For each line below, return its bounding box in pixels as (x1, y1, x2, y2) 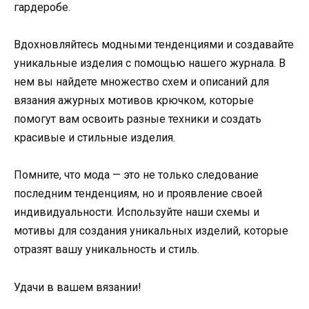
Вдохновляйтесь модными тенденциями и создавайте (14, 38, 294, 52)
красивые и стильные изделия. (14, 131, 175, 145)
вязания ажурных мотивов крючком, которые (14, 94, 254, 108)
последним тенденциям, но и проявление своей (14, 187, 262, 201)
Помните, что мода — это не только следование (14, 168, 259, 182)
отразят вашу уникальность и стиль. (14, 243, 199, 257)
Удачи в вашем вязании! (14, 280, 141, 294)
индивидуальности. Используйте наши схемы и (14, 206, 259, 219)
